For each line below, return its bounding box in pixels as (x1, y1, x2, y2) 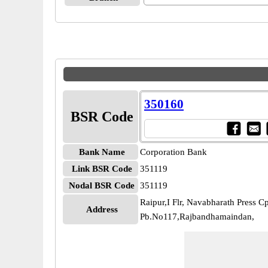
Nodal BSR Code (69, 181, 135, 190)
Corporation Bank (140, 147, 207, 157)
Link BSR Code (71, 164, 132, 173)
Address (86, 205, 118, 214)
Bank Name (78, 147, 125, 157)
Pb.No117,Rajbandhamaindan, (140, 212, 254, 221)
